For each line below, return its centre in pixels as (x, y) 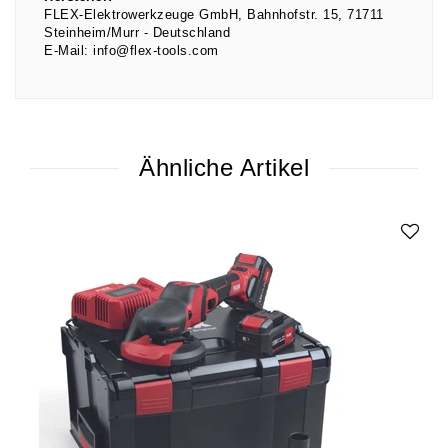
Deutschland (191, 32)
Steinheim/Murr (91, 32)
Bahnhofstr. (285, 14)
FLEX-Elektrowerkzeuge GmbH (141, 14)
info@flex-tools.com (156, 50)
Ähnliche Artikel (224, 168)
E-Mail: (66, 50)
